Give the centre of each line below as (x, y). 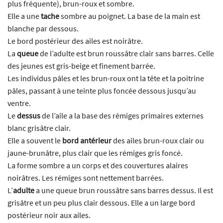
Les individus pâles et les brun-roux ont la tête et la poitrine (106, 78)
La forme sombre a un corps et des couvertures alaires (98, 166)
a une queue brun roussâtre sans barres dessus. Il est (124, 190)
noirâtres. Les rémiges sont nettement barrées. (86, 178)
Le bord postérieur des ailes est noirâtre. (75, 41)
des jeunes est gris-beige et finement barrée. (81, 66)
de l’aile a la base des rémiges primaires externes (122, 116)
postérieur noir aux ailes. (49, 215)
